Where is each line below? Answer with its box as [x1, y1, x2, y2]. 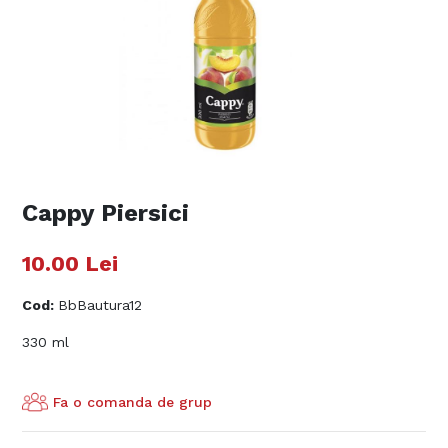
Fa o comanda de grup [53, 393, 213, 410]
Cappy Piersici [22, 199, 190, 228]
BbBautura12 [58, 297, 143, 314]
